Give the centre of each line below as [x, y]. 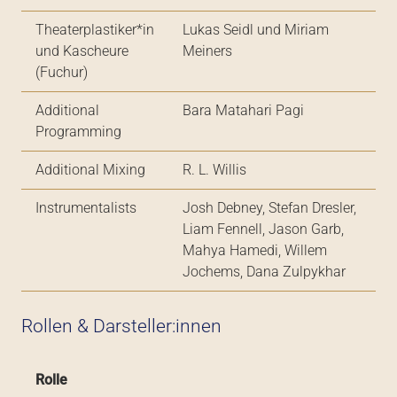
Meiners [207, 51]
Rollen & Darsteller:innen [121, 327]
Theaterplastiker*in [95, 30]
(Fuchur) [62, 73]
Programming [78, 132]
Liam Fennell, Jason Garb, [263, 230]
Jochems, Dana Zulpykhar [264, 272]
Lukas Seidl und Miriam [256, 30]
